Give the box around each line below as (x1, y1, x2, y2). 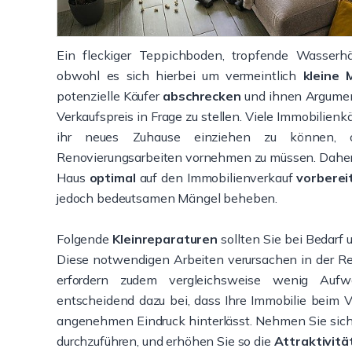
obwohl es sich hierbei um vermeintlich (57, 68, 303, 83)
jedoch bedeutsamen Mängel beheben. (57, 190, 278, 206)
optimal (89, 170, 136, 185)
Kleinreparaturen (112, 231, 218, 247)
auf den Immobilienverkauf (135, 170, 297, 185)
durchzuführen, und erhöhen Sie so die (57, 333, 274, 349)
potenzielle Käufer (57, 88, 163, 104)
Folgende (57, 231, 113, 247)
